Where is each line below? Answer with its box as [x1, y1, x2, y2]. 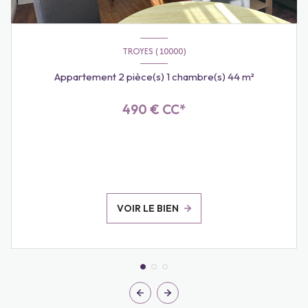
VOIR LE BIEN [117, 202, 179, 215]
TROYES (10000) [122, 44, 186, 58]
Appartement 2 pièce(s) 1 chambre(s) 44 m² [241, 70, 254, 84]
